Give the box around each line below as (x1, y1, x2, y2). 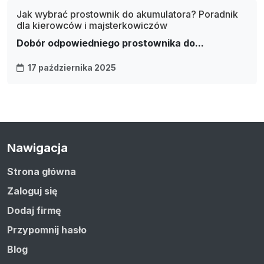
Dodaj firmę (7, 204, 61, 217)
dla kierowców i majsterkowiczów (16, 19, 167, 32)
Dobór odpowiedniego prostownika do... (16, 37, 204, 49)
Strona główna (7, 166, 76, 178)
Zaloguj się (7, 185, 58, 197)
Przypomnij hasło (7, 224, 87, 236)
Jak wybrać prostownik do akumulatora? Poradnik (16, 8, 238, 21)
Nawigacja (7, 141, 68, 156)
